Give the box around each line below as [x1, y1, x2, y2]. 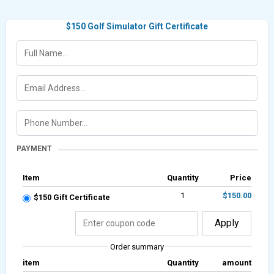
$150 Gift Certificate [34, 192, 110, 202]
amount [221, 257, 251, 267]
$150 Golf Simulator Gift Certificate [66, 21, 208, 31]
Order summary [110, 242, 164, 251]
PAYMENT [17, 144, 52, 153]
